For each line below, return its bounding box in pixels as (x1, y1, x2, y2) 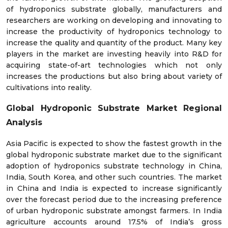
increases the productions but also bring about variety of (6, 71, 222, 81)
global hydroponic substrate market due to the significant (6, 150, 222, 159)
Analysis (6, 117, 42, 127)
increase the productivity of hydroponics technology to (6, 26, 222, 36)
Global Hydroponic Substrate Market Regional (6, 103, 222, 113)
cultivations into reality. (6, 82, 92, 92)
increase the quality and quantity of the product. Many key (6, 38, 222, 47)
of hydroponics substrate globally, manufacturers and (6, 4, 222, 14)
